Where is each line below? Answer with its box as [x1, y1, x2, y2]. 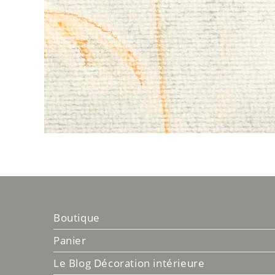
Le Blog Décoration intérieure [53, 255, 205, 270]
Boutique [53, 210, 100, 225]
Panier [53, 233, 87, 247]
